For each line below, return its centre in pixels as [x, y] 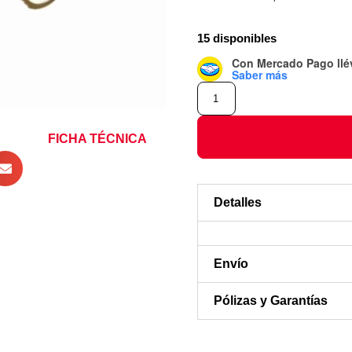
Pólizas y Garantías [271, 300]
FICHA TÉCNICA [98, 139]
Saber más [260, 74]
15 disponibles [237, 38]
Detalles [238, 202]
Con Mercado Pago [285, 62]
